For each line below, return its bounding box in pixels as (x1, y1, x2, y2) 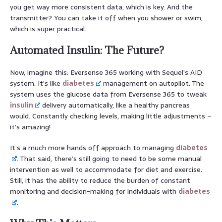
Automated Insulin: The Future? (10, 43, 164, 57)
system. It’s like (10, 77, 62, 89)
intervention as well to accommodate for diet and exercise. (10, 164, 202, 175)
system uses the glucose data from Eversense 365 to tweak (10, 88, 207, 100)
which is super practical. (10, 23, 86, 34)
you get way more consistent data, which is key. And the (10, 1, 193, 12)
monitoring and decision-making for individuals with (10, 185, 178, 197)
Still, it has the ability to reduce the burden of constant (10, 174, 190, 186)
